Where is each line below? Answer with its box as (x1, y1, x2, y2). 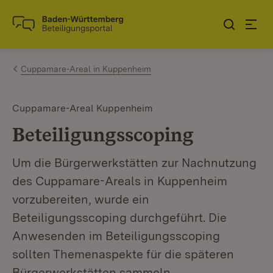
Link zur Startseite (12, 23, 102, 36)
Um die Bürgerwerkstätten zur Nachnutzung (12, 155, 257, 170)
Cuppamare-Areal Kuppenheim (12, 102, 153, 114)
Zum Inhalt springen (30, 13, 130, 26)
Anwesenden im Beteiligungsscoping (12, 229, 220, 243)
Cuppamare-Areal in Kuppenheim (21, 64, 151, 74)
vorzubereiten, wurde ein (12, 192, 149, 207)
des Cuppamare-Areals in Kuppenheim (12, 174, 227, 188)
